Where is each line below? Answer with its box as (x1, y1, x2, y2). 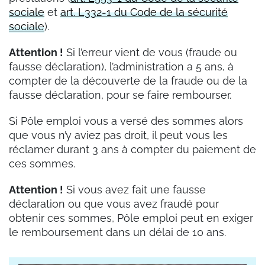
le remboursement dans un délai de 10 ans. (9, 226, 226, 239)
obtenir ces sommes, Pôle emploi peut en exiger (9, 212, 253, 225)
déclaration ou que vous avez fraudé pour (9, 198, 219, 211)
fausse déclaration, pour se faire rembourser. (9, 89, 234, 102)
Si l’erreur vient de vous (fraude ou (63, 46, 237, 59)
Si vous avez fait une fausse (63, 183, 206, 196)
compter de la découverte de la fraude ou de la (9, 75, 247, 88)
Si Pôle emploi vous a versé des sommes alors (9, 115, 243, 128)
